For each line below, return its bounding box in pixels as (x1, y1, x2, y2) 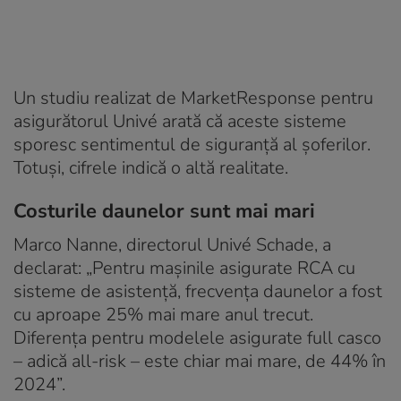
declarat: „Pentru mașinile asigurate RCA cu (13, 255, 355, 280)
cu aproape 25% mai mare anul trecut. (13, 302, 313, 327)
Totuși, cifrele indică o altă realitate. (13, 155, 288, 180)
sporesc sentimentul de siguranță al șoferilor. (13, 132, 371, 157)
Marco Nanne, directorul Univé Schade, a (13, 232, 331, 257)
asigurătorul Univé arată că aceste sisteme (13, 108, 346, 133)
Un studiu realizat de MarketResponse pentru (13, 85, 373, 110)
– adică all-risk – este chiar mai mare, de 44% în (13, 348, 386, 373)
